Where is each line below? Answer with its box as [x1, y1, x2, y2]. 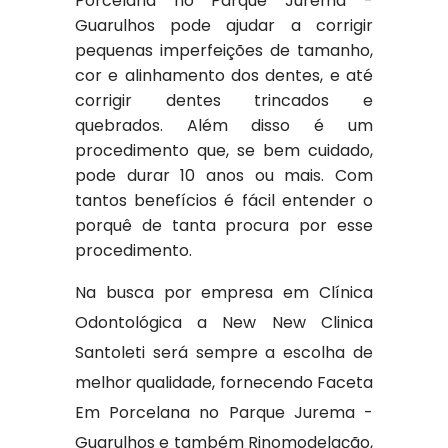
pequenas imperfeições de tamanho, [74, 39, 374, 62]
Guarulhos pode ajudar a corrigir [74, 14, 374, 37]
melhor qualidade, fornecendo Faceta [74, 371, 374, 394]
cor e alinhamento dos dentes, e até [74, 64, 374, 87]
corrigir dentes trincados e [74, 89, 374, 112]
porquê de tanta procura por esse [74, 214, 374, 237]
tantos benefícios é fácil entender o [74, 189, 374, 212]
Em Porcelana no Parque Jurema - [74, 401, 374, 424]
